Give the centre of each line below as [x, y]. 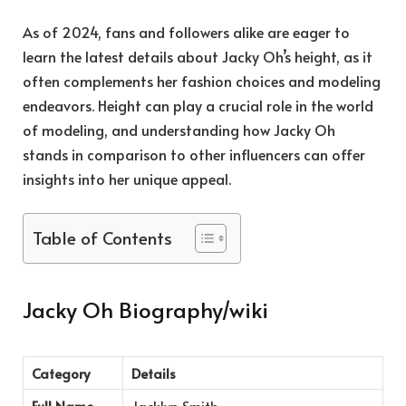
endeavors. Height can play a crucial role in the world [198, 105]
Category [61, 372]
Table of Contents [102, 238]
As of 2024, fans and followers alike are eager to [186, 31]
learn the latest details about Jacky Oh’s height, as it [198, 56]
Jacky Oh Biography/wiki [145, 309]
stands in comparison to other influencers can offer [194, 154]
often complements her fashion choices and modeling [202, 80]
